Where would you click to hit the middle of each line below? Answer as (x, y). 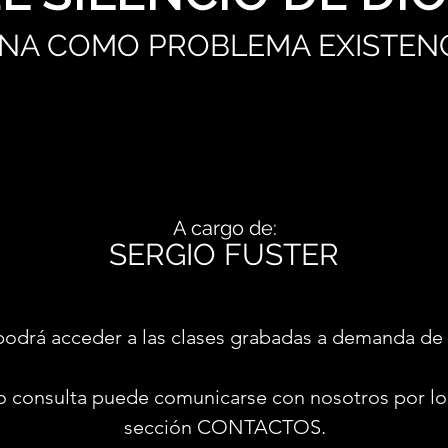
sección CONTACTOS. (225, 427)
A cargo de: (225, 228)
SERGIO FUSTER (224, 254)
